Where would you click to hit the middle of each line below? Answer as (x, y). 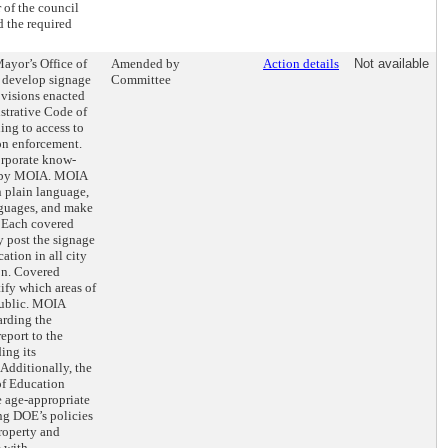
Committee (141, 79)
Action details (301, 63)
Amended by (145, 63)
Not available (391, 63)
